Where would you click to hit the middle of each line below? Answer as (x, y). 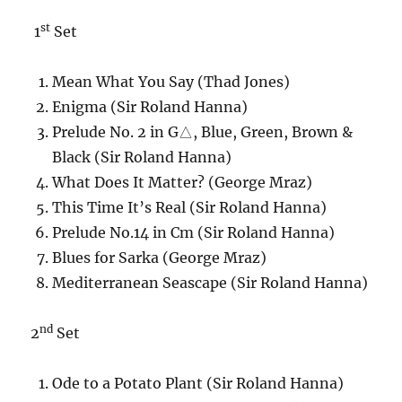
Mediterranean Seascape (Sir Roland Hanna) (210, 282)
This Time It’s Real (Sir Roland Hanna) (190, 207)
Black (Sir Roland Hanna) (142, 157)
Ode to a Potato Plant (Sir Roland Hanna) (198, 383)
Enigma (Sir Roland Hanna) (150, 106)
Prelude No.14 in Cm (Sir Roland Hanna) (194, 232)
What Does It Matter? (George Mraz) (183, 182)
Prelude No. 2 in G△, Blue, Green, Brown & (203, 131)
